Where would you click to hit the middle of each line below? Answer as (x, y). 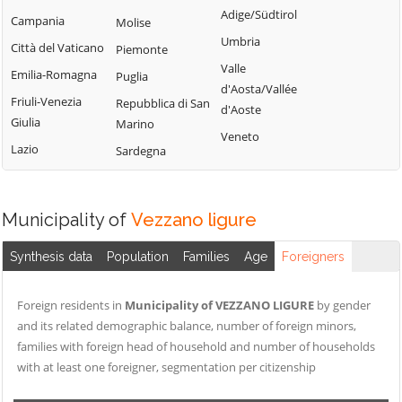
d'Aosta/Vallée (259, 89)
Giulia (26, 122)
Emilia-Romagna (54, 74)
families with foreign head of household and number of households (196, 346)
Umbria (240, 41)
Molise (133, 22)
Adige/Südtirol (259, 14)
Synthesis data (51, 257)
